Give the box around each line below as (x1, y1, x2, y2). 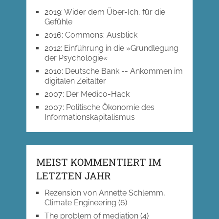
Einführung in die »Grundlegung (64, 44, 178, 53)
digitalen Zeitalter (44, 76, 106, 86)
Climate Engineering (44, 198, 116, 208)
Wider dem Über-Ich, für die (64, 7, 165, 17)
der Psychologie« (44, 53, 108, 63)
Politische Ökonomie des (66, 103, 154, 112)
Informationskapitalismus (44, 112, 135, 122)
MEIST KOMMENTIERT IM (36, 155, 161, 169)
